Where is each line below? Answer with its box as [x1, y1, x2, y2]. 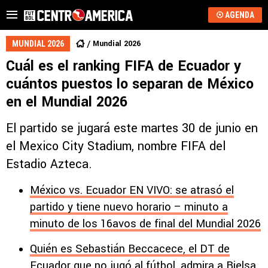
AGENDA [224, 10, 254, 20]
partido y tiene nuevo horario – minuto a [30, 199, 228, 215]
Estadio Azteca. [6, 156, 92, 173]
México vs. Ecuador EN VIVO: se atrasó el [30, 182, 234, 198]
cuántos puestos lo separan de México [6, 74, 254, 94]
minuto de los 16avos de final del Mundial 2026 [30, 216, 261, 232]
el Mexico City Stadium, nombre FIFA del [6, 138, 226, 155]
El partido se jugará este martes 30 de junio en [6, 120, 258, 137]
